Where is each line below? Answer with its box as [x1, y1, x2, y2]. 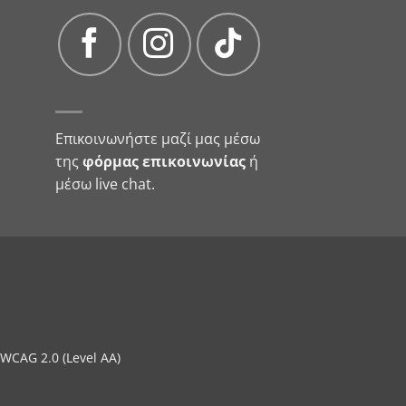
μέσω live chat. [55, 174, 155, 195]
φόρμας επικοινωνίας [82, 151, 246, 172]
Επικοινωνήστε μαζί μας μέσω [55, 129, 260, 150]
